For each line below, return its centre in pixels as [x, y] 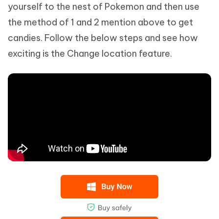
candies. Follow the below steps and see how [103, 38]
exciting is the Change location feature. [90, 54]
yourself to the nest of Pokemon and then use [104, 7]
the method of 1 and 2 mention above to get [100, 22]
